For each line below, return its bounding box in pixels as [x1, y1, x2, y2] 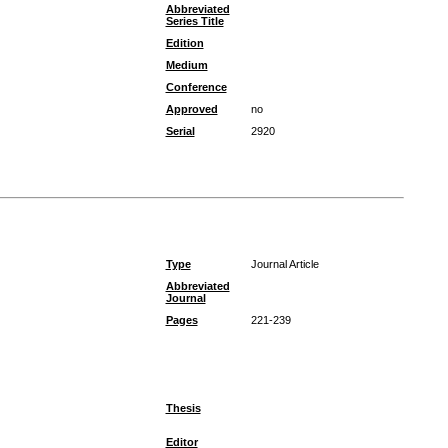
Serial [165, 125, 195, 137]
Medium [165, 59, 208, 71]
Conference [165, 81, 227, 93]
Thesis [165, 402, 201, 414]
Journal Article [250, 258, 319, 270]
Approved [165, 103, 218, 115]
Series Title [165, 15, 224, 27]
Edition [165, 37, 204, 49]
